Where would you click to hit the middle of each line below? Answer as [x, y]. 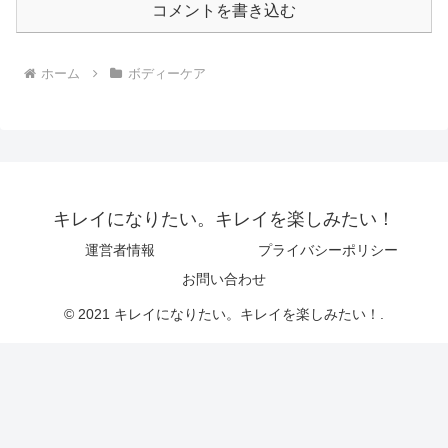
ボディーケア [166, 73]
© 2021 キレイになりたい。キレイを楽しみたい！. [224, 313]
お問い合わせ [224, 278]
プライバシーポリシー [328, 249]
